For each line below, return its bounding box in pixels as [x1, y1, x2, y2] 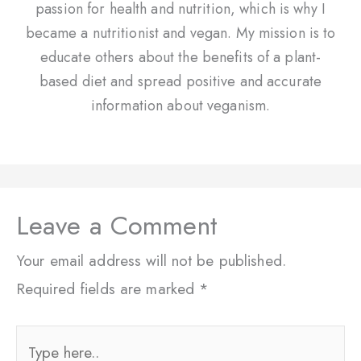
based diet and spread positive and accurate [39, 70, 322, 92]
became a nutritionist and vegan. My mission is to [25, 22, 336, 44]
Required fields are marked [16, 277, 200, 300]
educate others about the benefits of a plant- [39, 46, 322, 68]
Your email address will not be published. [16, 249, 286, 272]
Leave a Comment [16, 205, 218, 244]
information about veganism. [90, 94, 271, 116]
